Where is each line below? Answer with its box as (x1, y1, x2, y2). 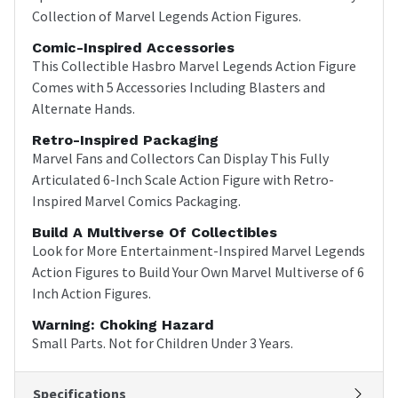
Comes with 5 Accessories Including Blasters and (32, 77, 325, 96)
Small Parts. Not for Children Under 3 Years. (32, 333, 293, 352)
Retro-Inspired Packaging (32, 131, 219, 148)
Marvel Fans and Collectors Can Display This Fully (32, 148, 329, 167)
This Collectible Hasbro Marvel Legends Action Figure (32, 56, 356, 75)
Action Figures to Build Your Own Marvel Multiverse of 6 (32, 262, 364, 281)
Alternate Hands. (32, 99, 135, 117)
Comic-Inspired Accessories (32, 38, 235, 56)
